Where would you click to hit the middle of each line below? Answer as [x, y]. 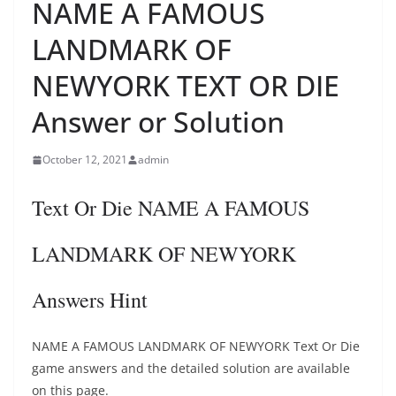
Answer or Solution [158, 122]
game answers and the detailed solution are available [191, 368]
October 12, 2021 [85, 160]
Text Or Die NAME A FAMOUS [171, 208]
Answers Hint [90, 300]
